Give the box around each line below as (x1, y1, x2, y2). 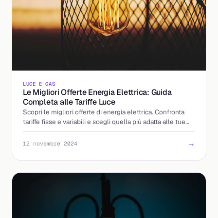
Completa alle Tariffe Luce (23, 96, 115, 107)
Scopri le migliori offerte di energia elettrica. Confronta (23, 107, 184, 116)
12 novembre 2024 (23, 140, 77, 147)
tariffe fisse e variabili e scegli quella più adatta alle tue (23, 117, 185, 126)
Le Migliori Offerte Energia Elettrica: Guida (23, 87, 172, 97)
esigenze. (23, 127, 52, 136)
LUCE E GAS (23, 80, 55, 87)
